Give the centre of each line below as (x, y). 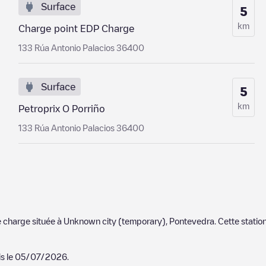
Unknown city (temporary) (115, 221)
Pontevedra (192, 221)
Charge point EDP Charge (76, 28)
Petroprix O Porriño (61, 109)
